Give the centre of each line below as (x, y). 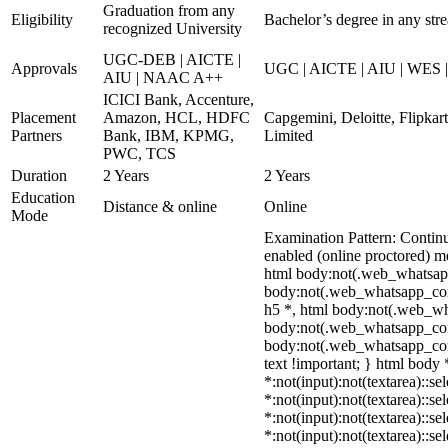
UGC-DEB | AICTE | (172, 59)
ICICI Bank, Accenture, (178, 99)
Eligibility (42, 19)
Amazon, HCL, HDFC (176, 117)
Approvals (44, 68)
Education (43, 197)
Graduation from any (169, 10)
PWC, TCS (139, 153)
